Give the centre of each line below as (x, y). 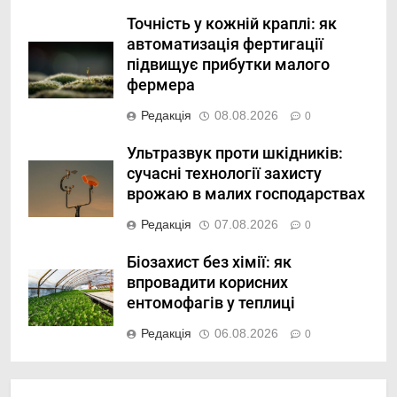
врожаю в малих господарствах (246, 194)
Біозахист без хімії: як (209, 262)
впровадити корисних (207, 283)
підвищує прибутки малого (228, 65)
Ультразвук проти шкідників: (235, 153)
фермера (161, 85)
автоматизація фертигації (225, 44)
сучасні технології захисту (224, 174)
